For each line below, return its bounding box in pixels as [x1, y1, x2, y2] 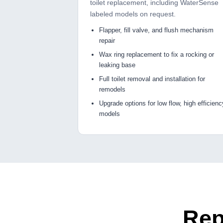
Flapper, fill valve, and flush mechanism [99, 26, 214, 34]
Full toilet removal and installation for [99, 75, 205, 83]
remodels [99, 86, 125, 94]
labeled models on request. [90, 10, 176, 18]
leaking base [99, 61, 135, 69]
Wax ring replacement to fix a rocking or [99, 51, 214, 59]
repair [99, 37, 115, 45]
